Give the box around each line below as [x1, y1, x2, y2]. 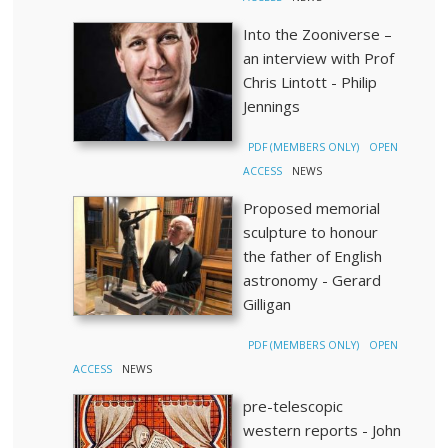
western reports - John [243, 420, 402, 440]
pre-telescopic [243, 396, 344, 416]
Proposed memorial [243, 198, 381, 218]
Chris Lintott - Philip [243, 72, 378, 92]
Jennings [243, 96, 301, 116]
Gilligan [243, 294, 292, 314]
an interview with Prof [243, 48, 395, 68]
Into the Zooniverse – [243, 24, 393, 44]
